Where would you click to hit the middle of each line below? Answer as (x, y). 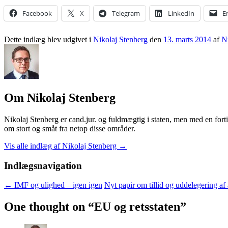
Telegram (126, 13)
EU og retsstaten (137, 207)
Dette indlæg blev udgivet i (49, 40)
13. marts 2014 (187, 40)
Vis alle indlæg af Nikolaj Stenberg (61, 146)
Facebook (37, 13)
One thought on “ (49, 207)
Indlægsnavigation (43, 165)
